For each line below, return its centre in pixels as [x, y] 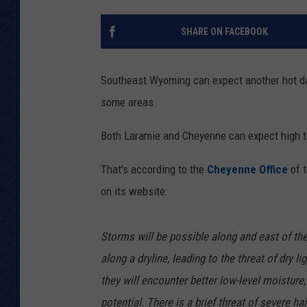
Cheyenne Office [247, 170]
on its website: [134, 192]
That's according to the [152, 170]
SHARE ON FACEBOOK [224, 32]
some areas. [129, 102]
